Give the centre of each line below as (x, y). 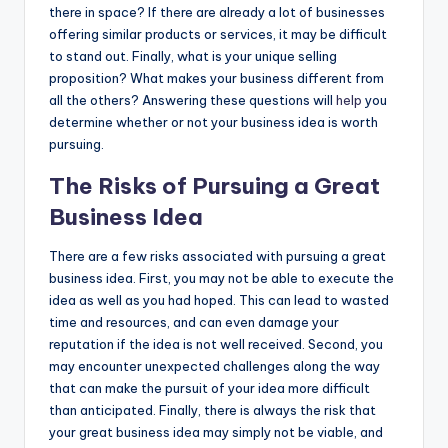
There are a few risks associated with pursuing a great (217, 255)
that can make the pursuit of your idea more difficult (209, 387)
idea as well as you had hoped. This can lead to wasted (219, 299)
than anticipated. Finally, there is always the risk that (212, 409)
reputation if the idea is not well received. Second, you (216, 343)
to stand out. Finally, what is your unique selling (193, 55)
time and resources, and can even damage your (194, 321)
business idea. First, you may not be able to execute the (221, 277)
